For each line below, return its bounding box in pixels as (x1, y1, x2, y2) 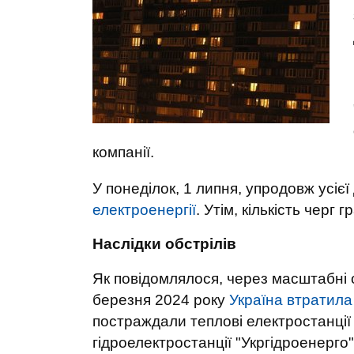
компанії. (92, 144, 154, 160)
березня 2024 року (92, 292, 229, 308)
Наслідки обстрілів (92, 235, 236, 252)
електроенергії (92, 201, 196, 218)
